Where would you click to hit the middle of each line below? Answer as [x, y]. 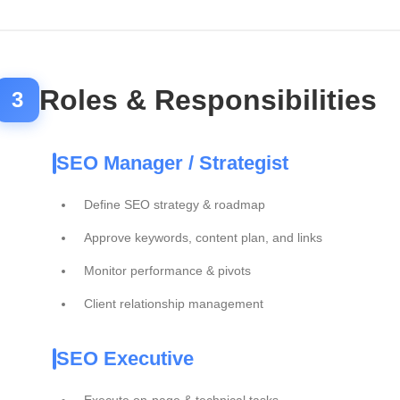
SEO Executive [125, 358]
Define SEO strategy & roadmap [175, 204]
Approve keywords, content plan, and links [203, 237]
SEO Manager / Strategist [172, 163]
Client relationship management [174, 304]
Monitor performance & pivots [167, 271]
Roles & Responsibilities [208, 100]
